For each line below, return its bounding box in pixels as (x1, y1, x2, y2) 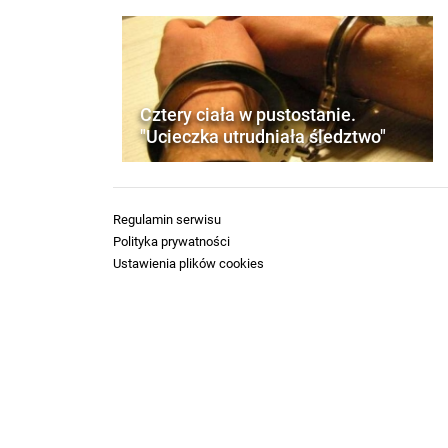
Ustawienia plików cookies (113, 255, 264, 271)
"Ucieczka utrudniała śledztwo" (140, 124, 386, 148)
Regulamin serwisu (113, 211, 221, 227)
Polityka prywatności (113, 233, 230, 249)
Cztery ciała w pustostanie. (140, 102, 356, 126)
